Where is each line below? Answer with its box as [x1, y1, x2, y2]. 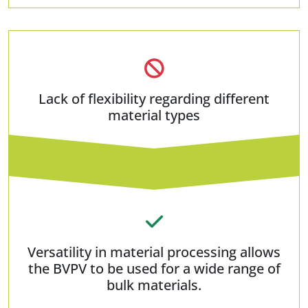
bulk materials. [107, 275, 201, 294]
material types [108, 105, 200, 124]
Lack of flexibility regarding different [38, 89, 269, 108]
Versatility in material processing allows [27, 242, 280, 261]
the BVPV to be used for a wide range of [27, 258, 280, 278]
